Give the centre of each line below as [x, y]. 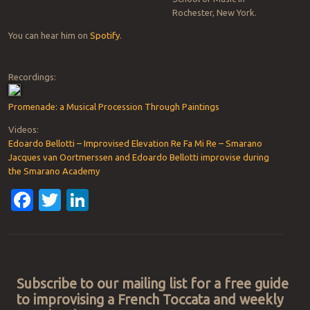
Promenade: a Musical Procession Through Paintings [113, 107]
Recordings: [32, 77]
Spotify [104, 36]
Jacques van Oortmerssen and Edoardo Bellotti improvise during [138, 157]
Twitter [97, 200]
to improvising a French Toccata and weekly [151, 300]
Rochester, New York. [214, 13]
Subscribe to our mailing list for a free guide [153, 284]
